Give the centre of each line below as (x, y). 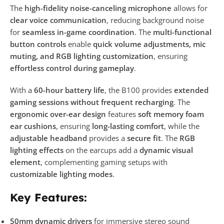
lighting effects (37, 150)
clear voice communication (58, 20)
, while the (182, 126)
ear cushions (33, 126)
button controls (38, 44)
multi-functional (182, 32)
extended (191, 90)
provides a (107, 138)
